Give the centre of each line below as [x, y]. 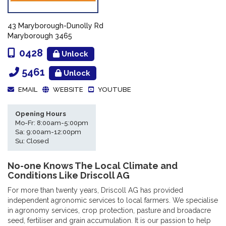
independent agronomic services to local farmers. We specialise [113, 200]
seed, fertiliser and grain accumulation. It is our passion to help [109, 220]
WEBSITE [68, 89]
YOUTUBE [115, 89]
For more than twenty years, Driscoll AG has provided [95, 190]
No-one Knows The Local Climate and [93, 165]
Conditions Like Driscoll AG [69, 175]
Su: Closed [32, 141]
